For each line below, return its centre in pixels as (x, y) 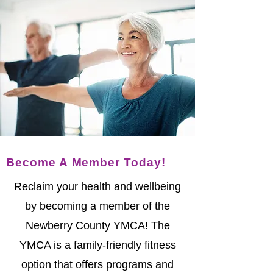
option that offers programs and (97, 264)
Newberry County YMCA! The (97, 225)
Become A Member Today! (86, 162)
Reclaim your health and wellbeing (97, 186)
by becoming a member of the (97, 206)
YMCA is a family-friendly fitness (97, 245)
